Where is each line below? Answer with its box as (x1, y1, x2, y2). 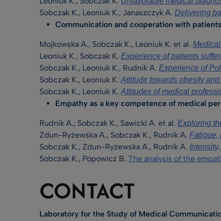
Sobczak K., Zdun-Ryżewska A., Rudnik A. (39, 142, 189, 151)
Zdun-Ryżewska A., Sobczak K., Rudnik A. (39, 130, 189, 140)
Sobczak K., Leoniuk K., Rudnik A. (39, 63, 159, 73)
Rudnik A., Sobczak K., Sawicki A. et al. (39, 118, 178, 128)
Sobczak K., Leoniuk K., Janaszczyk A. (39, 8, 175, 17)
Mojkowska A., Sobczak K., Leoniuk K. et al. (39, 39, 193, 49)
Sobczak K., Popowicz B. (39, 154, 128, 163)
